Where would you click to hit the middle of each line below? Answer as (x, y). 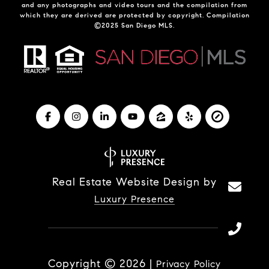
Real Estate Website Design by (134, 182)
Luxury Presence (134, 199)
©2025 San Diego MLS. (134, 25)
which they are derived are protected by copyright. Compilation (134, 15)
